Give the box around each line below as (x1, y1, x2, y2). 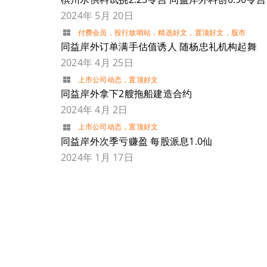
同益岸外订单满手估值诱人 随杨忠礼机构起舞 (60, 40, 257, 54)
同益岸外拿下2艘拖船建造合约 (60, 87, 193, 101)
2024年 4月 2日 (60, 103, 128, 117)
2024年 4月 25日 (60, 56, 133, 70)
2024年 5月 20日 (60, 8, 133, 22)
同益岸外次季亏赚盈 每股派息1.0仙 (60, 134, 213, 148)
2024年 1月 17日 (60, 150, 133, 164)
